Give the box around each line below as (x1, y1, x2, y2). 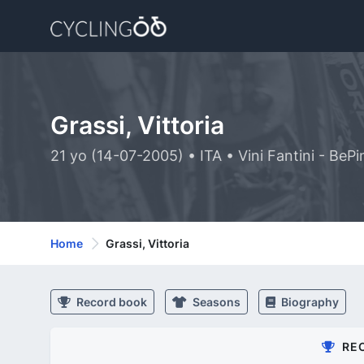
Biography (279, 295, 339, 309)
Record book (74, 295, 147, 309)
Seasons (190, 295, 240, 309)
